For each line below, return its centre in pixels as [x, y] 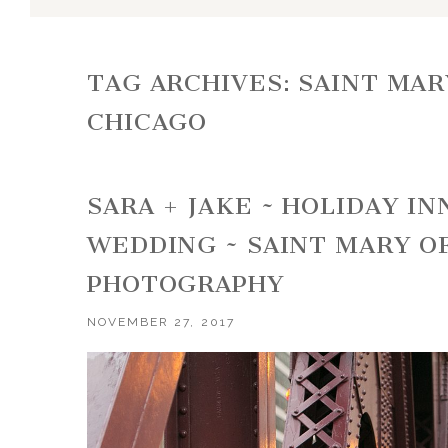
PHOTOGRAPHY [186, 283]
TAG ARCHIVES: [193, 83]
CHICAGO [147, 122]
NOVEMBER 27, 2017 [161, 321]
